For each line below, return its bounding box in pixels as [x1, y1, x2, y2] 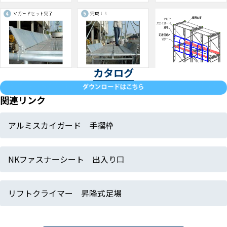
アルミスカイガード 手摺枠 [8, 119, 113, 131]
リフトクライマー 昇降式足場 [8, 186, 122, 199]
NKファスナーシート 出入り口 [8, 153, 125, 165]
